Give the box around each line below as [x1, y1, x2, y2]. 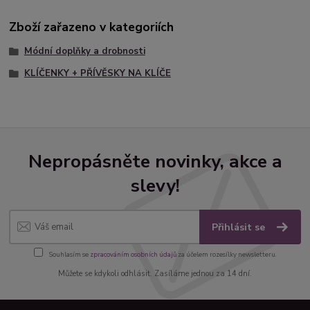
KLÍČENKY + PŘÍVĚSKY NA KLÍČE [24, 66, 171, 80]
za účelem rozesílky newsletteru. [176, 249, 277, 259]
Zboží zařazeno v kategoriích [9, 18, 174, 35]
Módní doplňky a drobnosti [24, 44, 145, 57]
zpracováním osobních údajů [89, 249, 176, 259]
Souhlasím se [47, 249, 90, 259]
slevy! [130, 172, 180, 198]
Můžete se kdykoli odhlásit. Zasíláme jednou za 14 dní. [58, 268, 252, 279]
